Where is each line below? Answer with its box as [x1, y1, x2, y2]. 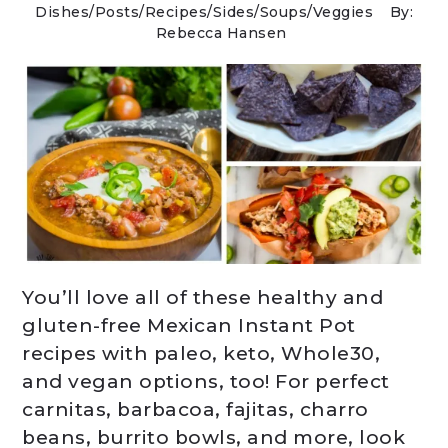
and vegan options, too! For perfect [22, 370, 390, 393]
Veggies [312, 3, 373, 21]
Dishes [35, 3, 89, 21]
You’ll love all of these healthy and [22, 286, 384, 309]
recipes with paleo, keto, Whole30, [22, 342, 381, 365]
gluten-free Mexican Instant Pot [22, 314, 356, 337]
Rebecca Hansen [155, 24, 287, 42]
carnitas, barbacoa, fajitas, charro [22, 398, 369, 421]
